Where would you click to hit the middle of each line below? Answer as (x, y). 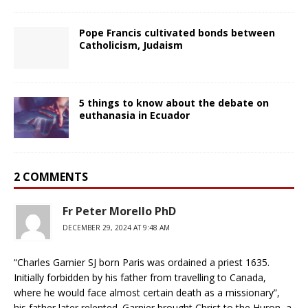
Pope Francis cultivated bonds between (177, 33)
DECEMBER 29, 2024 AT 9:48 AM (116, 227)
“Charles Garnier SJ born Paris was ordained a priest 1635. (142, 262)
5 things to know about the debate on (174, 102)
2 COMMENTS (51, 176)
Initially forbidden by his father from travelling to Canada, (140, 277)
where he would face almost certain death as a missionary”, (147, 292)
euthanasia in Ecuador (134, 115)
